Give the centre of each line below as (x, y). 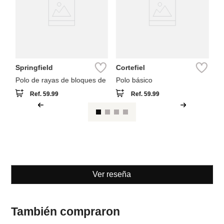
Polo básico (134, 80)
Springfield (34, 67)
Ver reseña (112, 174)
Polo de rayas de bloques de (60, 80)
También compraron (66, 211)
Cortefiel (130, 67)
